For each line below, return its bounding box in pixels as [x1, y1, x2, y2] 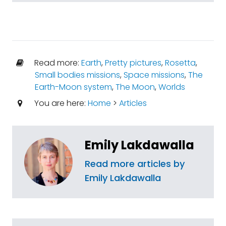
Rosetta [164, 57, 196, 69]
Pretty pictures [104, 57, 161, 69]
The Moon [115, 81, 155, 93]
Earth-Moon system [34, 81, 112, 93]
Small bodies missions [34, 69, 120, 81]
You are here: [32, 97, 88, 109]
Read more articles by [85, 157, 185, 170]
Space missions [123, 69, 185, 81]
